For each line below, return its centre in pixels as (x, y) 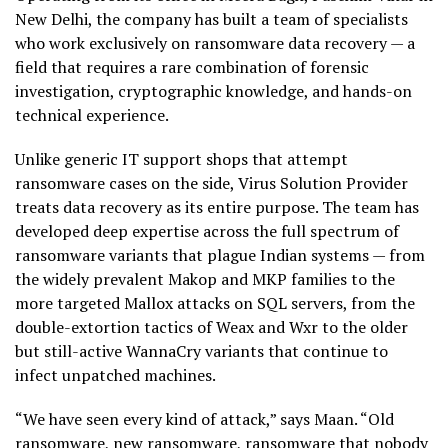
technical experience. (92, 115)
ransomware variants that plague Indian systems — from (220, 255)
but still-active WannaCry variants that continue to (201, 351)
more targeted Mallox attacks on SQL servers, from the (215, 303)
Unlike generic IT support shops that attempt (181, 159)
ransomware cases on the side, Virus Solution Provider (211, 183)
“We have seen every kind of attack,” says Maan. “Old (204, 419)
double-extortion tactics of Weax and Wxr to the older (211, 327)
